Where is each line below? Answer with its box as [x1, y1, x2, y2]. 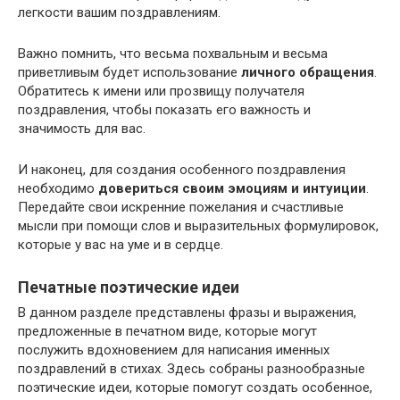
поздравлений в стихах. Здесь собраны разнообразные [18, 360, 365, 377]
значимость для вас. [18, 120, 146, 137]
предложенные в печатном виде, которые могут [18, 322, 317, 339]
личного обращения [241, 63, 374, 80]
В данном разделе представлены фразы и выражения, [18, 304, 356, 321]
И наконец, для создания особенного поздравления [18, 161, 346, 178]
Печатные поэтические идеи [18, 277, 239, 296]
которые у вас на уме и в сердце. [18, 236, 223, 253]
